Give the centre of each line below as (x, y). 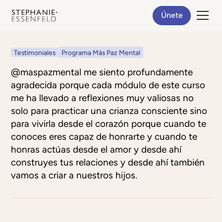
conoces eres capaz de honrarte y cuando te (104, 137)
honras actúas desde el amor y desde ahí (96, 150)
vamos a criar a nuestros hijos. (74, 175)
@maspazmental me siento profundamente (102, 72)
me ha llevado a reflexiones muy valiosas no (103, 98)
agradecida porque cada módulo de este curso (108, 85)
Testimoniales (35, 53)
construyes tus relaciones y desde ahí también (108, 163)
